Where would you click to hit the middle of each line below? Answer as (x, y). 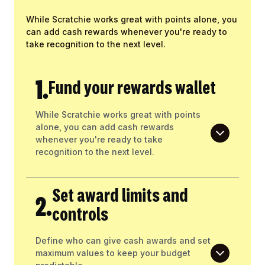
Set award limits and (120, 197)
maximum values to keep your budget (113, 253)
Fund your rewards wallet (132, 89)
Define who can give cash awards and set (123, 241)
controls (80, 216)
